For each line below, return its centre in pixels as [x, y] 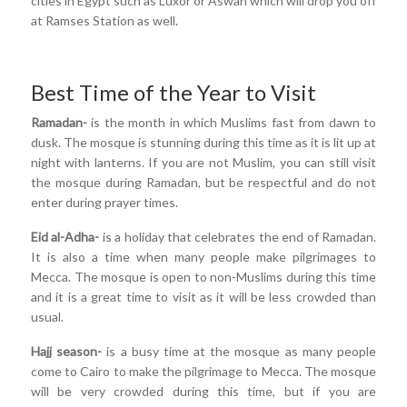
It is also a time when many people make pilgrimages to [203, 256]
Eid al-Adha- [65, 236]
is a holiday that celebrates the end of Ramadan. [238, 236]
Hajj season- [69, 351]
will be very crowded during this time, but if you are [203, 391]
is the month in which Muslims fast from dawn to [234, 122]
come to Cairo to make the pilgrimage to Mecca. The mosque [203, 371]
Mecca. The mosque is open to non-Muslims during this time [203, 276]
